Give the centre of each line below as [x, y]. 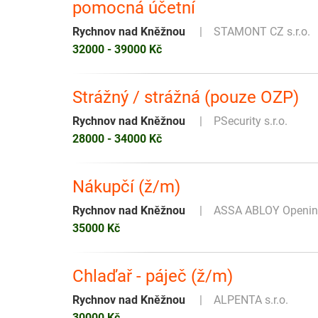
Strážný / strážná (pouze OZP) [186, 98]
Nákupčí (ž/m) [126, 187]
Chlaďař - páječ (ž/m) [153, 276]
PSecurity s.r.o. [251, 121]
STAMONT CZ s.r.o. [262, 32]
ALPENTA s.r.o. [251, 300]
